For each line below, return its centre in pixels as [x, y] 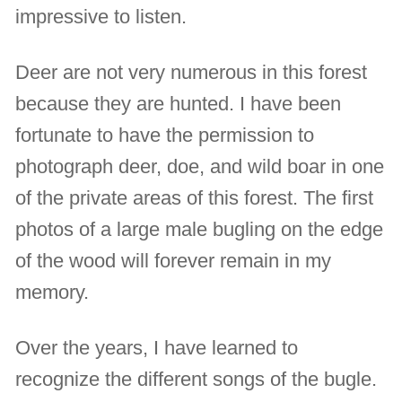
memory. [52, 293]
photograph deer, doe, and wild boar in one [200, 167]
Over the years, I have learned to [157, 348]
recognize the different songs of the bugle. [197, 380]
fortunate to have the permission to [165, 135]
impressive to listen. [101, 17]
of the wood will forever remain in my [174, 261]
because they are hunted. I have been [179, 104]
